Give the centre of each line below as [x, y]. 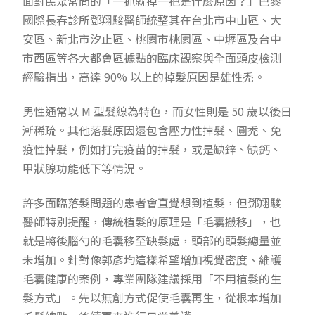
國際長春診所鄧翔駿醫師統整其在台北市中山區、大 [152, 20]
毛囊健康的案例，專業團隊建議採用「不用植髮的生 [152, 279]
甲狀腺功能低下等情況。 [85, 168]
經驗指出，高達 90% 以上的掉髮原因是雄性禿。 [144, 77]
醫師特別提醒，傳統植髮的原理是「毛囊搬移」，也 [152, 222]
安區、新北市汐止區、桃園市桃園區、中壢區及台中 [152, 39]
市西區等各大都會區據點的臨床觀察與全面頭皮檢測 [152, 58]
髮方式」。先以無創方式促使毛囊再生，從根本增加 [152, 298]
